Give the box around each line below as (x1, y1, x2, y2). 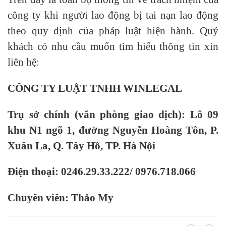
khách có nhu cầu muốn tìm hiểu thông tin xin (8, 40, 218, 52)
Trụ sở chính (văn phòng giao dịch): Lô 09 (8, 108, 218, 120)
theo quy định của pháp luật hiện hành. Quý (8, 24, 218, 36)
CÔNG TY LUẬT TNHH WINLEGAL (8, 82, 182, 94)
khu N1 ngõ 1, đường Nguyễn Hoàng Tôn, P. (8, 124, 218, 136)
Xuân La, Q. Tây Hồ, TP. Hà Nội (8, 139, 155, 151)
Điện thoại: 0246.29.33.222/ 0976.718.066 (8, 165, 196, 178)
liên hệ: (8, 55, 39, 68)
